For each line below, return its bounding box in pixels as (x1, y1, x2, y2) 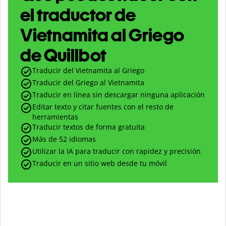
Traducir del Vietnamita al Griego (32, 66, 144, 76)
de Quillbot (20, 44, 106, 67)
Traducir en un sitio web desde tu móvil (32, 158, 167, 168)
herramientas (32, 112, 78, 122)
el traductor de (20, 4, 136, 26)
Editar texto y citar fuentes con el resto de (32, 102, 174, 112)
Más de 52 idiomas (32, 134, 96, 144)
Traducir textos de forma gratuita (32, 122, 145, 132)
